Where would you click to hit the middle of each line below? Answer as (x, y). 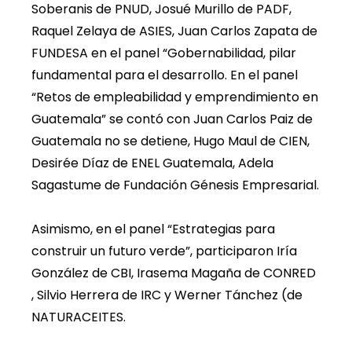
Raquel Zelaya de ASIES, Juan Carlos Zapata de (174, 31)
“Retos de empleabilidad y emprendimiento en (175, 97)
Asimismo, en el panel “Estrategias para (153, 229)
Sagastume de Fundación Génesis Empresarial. (175, 185)
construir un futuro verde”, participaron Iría (164, 251)
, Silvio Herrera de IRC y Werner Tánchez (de (167, 295)
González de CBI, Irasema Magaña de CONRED (174, 273)
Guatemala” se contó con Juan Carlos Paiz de (172, 119)
